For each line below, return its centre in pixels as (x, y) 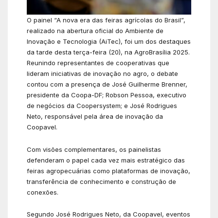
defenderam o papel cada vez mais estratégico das (106, 160)
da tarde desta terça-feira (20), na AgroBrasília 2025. (108, 52)
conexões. (43, 192)
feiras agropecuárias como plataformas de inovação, (109, 171)
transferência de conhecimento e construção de (101, 181)
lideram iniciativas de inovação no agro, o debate (102, 74)
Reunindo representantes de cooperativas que (98, 63)
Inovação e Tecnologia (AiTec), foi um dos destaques (109, 42)
